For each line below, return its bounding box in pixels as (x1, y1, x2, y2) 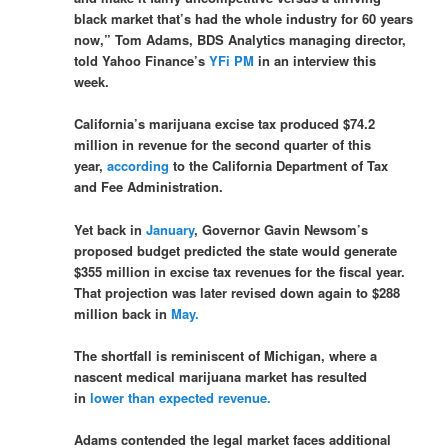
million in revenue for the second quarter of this (74, 135, 372, 155)
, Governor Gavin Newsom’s (194, 219, 369, 239)
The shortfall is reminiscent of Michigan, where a (74, 345, 378, 365)
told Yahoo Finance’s (74, 51, 210, 71)
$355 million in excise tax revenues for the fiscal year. (74, 261, 406, 281)
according (107, 156, 170, 176)
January (146, 219, 195, 239)
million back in (74, 303, 172, 323)
